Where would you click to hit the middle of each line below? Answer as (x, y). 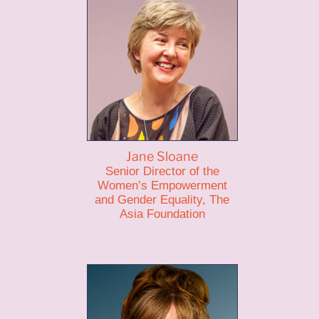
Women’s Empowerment (162, 185)
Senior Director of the (162, 171)
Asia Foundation (162, 214)
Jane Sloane (162, 156)
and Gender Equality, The (162, 200)
